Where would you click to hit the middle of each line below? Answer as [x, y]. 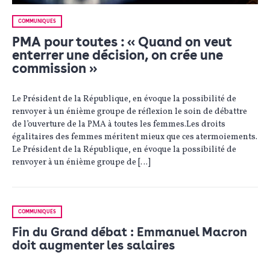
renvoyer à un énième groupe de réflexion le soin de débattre [130, 112]
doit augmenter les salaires [93, 246]
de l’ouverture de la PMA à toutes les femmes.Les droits [119, 125]
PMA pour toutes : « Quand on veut [122, 42]
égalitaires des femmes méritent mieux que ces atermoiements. [135, 137]
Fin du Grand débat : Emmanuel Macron [130, 232]
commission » [55, 68]
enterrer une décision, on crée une [118, 55]
